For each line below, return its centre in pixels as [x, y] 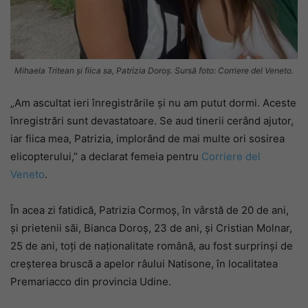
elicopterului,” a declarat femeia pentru [106, 156]
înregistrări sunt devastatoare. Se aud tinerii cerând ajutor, [152, 120]
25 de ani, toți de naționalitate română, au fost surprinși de [152, 245]
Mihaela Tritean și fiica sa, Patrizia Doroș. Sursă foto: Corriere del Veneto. [154, 70]
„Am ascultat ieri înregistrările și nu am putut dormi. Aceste [153, 102]
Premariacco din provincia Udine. [91, 281]
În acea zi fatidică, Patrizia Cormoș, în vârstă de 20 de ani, [150, 210]
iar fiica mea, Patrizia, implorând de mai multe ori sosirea [147, 138]
